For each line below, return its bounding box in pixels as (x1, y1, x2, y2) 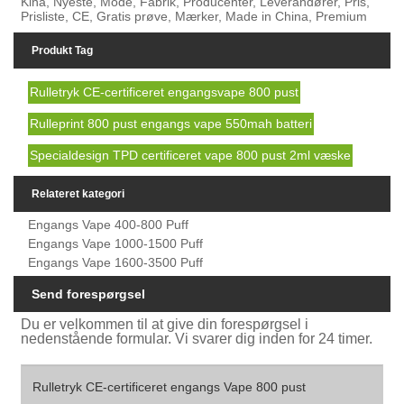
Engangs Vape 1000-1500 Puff (28, 235, 204, 251)
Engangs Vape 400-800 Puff (28, 216, 189, 232)
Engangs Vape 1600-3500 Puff (28, 254, 204, 270)
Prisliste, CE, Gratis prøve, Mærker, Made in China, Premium (21, 9, 368, 24)
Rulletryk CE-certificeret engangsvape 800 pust (30, 85, 299, 100)
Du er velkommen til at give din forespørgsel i (21, 317, 309, 333)
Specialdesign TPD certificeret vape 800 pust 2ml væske (30, 147, 352, 162)
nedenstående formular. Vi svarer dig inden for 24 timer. (21, 331, 373, 347)
